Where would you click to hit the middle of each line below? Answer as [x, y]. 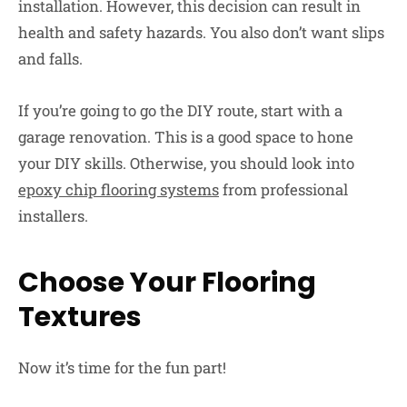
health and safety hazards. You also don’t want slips [201, 32]
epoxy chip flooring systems [119, 189]
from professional [283, 189]
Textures [80, 317]
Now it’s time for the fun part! [122, 367]
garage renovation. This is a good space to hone [186, 136]
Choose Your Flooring [167, 282]
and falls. [50, 58]
